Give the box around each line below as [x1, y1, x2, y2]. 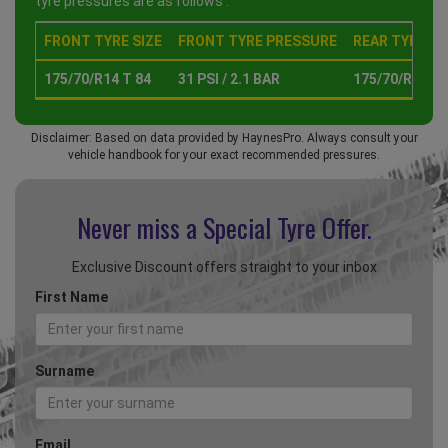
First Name [35, 289, 108, 306]
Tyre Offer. [276, 208, 372, 248]
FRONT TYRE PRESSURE [178, 33, 337, 50]
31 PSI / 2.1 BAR [178, 71, 280, 88]
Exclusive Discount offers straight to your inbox [71, 259, 377, 276]
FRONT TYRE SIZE [44, 33, 162, 50]
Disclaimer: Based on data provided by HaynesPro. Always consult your [30, 131, 418, 146]
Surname [35, 363, 94, 380]
